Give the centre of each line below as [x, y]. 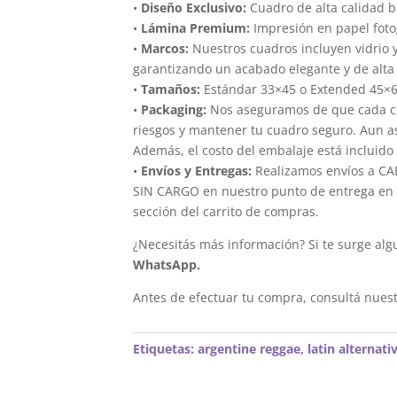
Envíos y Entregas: [197, 170]
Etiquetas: [166, 349]
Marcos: [165, 48]
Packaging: [174, 109]
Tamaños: [171, 89]
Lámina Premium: [196, 27]
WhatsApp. [167, 264]
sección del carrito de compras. [226, 211]
